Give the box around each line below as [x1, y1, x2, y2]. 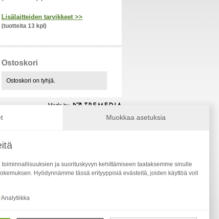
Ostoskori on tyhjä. [6, 77, 55, 84]
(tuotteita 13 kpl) [1, 22, 46, 29]
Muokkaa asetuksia [106, 113, 166, 121]
